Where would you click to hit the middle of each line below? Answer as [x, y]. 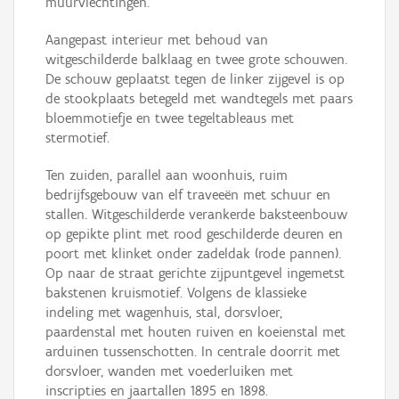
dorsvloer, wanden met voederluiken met [169, 371]
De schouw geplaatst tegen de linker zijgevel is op [195, 79]
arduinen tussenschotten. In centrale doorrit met [193, 352]
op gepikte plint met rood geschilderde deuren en [194, 234]
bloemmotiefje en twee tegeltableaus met [170, 118]
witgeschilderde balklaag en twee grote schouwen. [196, 60]
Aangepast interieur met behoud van [157, 40]
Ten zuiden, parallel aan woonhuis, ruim [167, 175]
